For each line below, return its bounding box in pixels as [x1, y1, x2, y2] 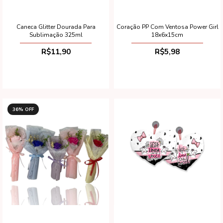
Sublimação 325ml [29, 30, 83, 39]
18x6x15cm [151, 30, 183, 39]
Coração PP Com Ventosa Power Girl [116, 22, 219, 31]
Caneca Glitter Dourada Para [16, 22, 96, 31]
